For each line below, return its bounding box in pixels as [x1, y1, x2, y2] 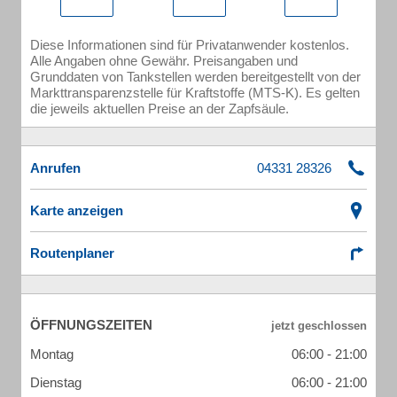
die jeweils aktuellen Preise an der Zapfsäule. [30, 101, 289, 116]
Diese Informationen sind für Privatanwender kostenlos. [30, 37, 349, 52]
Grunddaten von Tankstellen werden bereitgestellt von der [30, 69, 361, 84]
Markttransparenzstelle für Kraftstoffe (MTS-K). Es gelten [30, 85, 360, 100]
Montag [30, 346, 74, 362]
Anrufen [30, 160, 81, 175]
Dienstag [30, 375, 82, 390]
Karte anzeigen [30, 203, 123, 218]
